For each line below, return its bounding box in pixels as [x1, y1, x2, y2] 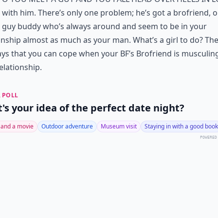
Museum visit [101, 122, 137, 130]
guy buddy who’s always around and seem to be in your [2, 21, 207, 32]
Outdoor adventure [41, 122, 93, 130]
